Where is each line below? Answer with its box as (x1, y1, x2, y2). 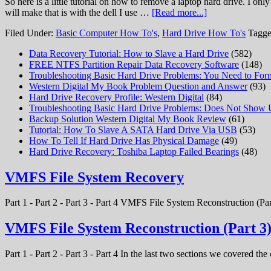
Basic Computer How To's (56, 27, 157, 38)
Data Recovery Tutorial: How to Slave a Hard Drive (29, 48, 229, 59)
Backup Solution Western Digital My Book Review (29, 113, 226, 124)
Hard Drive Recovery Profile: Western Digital (29, 91, 204, 102)
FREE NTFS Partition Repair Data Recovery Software (29, 59, 239, 70)
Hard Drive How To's (162, 27, 246, 38)
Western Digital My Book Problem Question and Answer (29, 80, 247, 91)
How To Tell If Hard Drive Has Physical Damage (29, 135, 219, 146)
